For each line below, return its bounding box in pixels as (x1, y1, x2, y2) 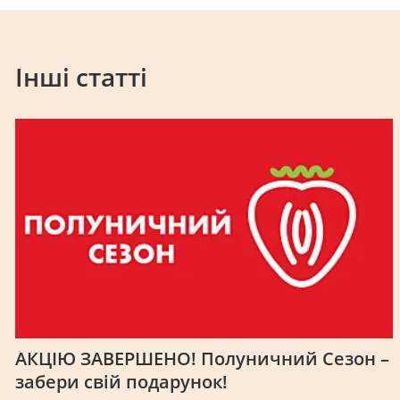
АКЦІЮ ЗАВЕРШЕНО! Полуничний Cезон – (15, 346, 389, 371)
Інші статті (15, 60, 147, 94)
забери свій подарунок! (15, 369, 228, 394)
